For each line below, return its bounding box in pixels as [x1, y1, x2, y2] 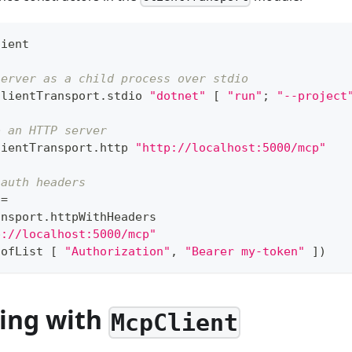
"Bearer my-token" [185, 244, 305, 259]
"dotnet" [149, 89, 206, 104]
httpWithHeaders [50, 210, 156, 225]
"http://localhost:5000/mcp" [135, 141, 326, 156]
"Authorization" [64, 244, 170, 259]
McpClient [111, 308, 239, 336]
